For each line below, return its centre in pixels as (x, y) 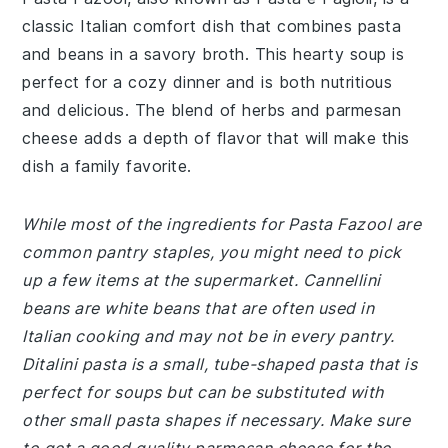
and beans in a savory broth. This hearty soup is (213, 54)
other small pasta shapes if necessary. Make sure (216, 420)
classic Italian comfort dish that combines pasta (212, 26)
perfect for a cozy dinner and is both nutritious (207, 82)
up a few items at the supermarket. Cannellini (201, 280)
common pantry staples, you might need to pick (212, 252)
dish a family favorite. (107, 166)
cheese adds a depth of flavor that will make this (216, 138)
